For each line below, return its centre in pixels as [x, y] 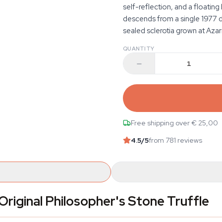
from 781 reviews [175, 140]
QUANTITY [139, 49]
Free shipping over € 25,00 [174, 123]
